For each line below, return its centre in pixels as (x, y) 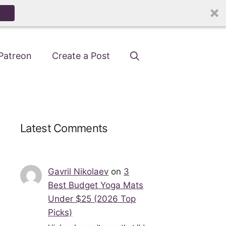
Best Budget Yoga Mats (96, 185)
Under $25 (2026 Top (92, 199)
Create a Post (81, 56)
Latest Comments (64, 128)
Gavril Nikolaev (78, 171)
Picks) (60, 212)
